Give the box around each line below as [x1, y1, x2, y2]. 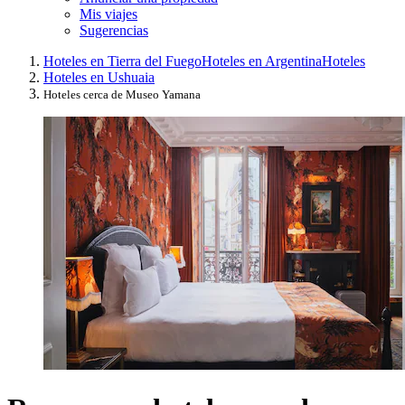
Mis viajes [80, 5, 137, 22]
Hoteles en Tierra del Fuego [43, 52, 202, 69]
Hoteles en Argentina [202, 52, 322, 69]
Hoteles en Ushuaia [43, 69, 155, 85]
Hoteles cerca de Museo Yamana [43, 87, 201, 101]
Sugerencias [80, 22, 148, 38]
